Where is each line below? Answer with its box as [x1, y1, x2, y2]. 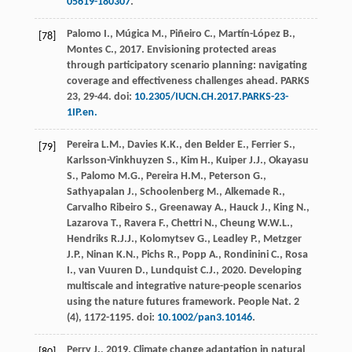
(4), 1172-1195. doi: [66, 311, 157, 324]
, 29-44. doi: [77, 90, 134, 103]
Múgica [115, 27, 149, 40]
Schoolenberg [139, 185, 204, 198]
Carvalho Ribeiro [66, 201, 143, 214]
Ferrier [251, 138, 281, 151]
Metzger [262, 233, 302, 245]
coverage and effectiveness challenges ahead [66, 75, 275, 87]
